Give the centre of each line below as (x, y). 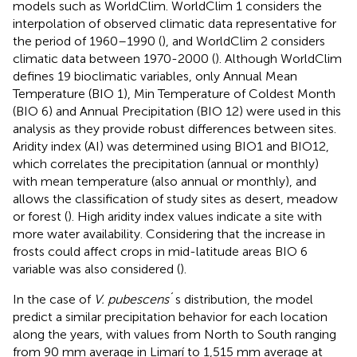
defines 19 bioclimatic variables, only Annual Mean (155, 76)
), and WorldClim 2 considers (243, 41)
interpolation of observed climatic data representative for (175, 23)
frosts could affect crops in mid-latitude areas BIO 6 (160, 251)
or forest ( (40, 216)
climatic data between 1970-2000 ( (114, 58)
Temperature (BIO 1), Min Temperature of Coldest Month (174, 93)
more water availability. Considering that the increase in (169, 233)
